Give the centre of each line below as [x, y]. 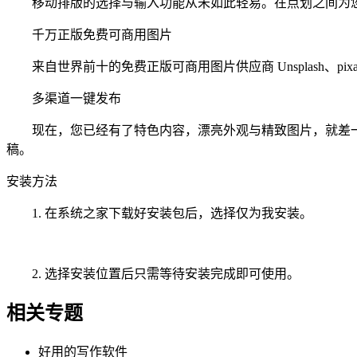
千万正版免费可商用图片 [89, 34]
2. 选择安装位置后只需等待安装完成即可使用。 [153, 273]
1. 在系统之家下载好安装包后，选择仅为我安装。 [159, 213]
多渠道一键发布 [64, 98]
